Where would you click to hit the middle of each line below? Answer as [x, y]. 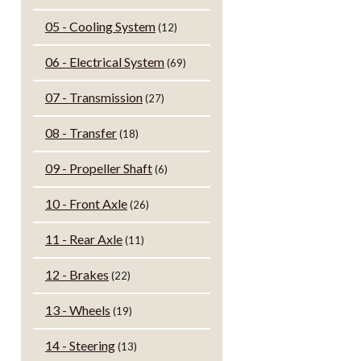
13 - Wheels [78, 310]
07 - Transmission [94, 98]
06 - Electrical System [105, 62]
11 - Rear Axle [84, 239]
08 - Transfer [81, 133]
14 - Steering [80, 346]
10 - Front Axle [86, 204]
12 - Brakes [77, 275]
